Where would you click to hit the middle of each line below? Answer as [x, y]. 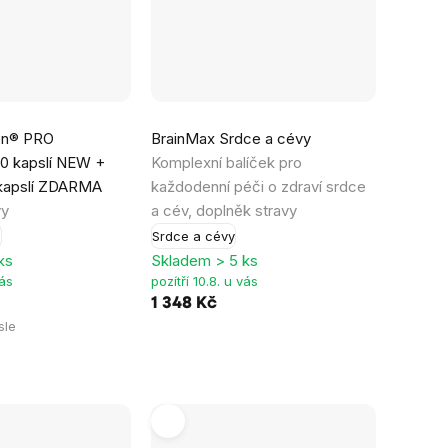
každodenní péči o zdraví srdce [258, 187]
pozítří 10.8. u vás [204, 281]
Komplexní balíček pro [226, 163]
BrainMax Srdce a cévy [230, 139]
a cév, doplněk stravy [223, 211]
